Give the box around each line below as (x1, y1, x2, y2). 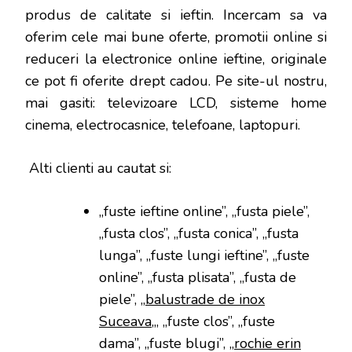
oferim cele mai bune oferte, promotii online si (25, 27, 327, 47)
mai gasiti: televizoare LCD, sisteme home (25, 93, 327, 113)
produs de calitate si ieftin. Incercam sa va (25, 5, 327, 25)
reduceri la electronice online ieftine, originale (25, 49, 327, 69)
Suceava (99, 312, 152, 332)
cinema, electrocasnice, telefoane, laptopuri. (25, 115, 300, 135)
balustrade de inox (145, 290, 265, 310)
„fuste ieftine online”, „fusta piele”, (99, 202, 310, 222)
